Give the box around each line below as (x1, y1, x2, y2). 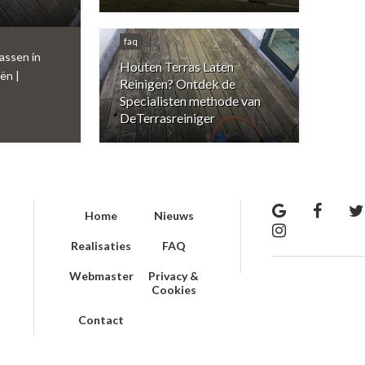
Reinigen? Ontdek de (120, 75, 235, 91)
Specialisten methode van (120, 92, 261, 108)
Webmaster (68, 268, 134, 283)
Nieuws (153, 208, 194, 222)
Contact (78, 312, 125, 327)
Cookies (151, 282, 196, 297)
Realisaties (71, 238, 132, 253)
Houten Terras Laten (120, 58, 234, 74)
